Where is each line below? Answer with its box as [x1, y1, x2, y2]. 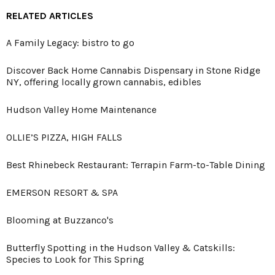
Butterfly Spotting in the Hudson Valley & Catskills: [6, 241, 235, 254]
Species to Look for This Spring [6, 253, 144, 265]
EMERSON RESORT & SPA [6, 186, 118, 198]
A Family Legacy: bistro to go [6, 36, 134, 48]
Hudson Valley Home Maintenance [6, 103, 157, 115]
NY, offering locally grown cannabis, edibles [6, 76, 201, 88]
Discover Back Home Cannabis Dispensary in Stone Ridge [6, 64, 260, 76]
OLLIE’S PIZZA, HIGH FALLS [6, 131, 122, 143]
